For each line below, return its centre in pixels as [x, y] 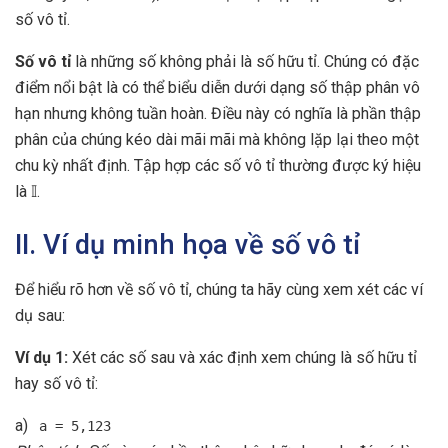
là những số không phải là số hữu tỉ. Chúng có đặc [245, 61]
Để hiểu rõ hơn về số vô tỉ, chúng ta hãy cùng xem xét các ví [219, 289]
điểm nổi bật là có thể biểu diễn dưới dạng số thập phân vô [217, 87]
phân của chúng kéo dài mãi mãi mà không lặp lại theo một [217, 139]
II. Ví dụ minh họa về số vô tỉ [187, 245]
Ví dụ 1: [41, 357]
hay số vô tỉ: [56, 383]
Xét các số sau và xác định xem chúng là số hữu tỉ [242, 357]
